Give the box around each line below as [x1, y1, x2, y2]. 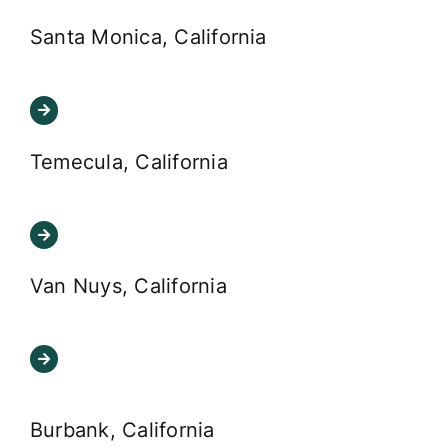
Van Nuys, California [29, 273, 227, 298]
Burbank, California [29, 417, 215, 442]
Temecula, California [29, 149, 228, 174]
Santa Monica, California [29, 25, 267, 50]
